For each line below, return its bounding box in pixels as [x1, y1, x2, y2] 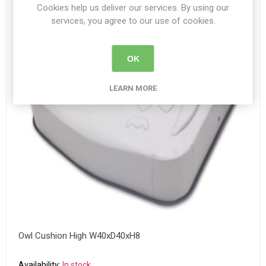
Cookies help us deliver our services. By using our [37, 2, 229, 13]
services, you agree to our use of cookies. [50, 15, 216, 26]
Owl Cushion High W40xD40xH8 [18, 230, 140, 241]
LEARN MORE [109, 84, 157, 93]
